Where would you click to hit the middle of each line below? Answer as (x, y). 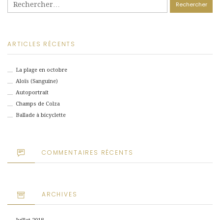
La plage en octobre (41, 70)
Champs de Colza (38, 104)
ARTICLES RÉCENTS (42, 44)
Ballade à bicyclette (41, 115)
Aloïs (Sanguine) (37, 82)
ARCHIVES (60, 194)
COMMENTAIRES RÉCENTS (88, 152)
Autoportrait (32, 93)
